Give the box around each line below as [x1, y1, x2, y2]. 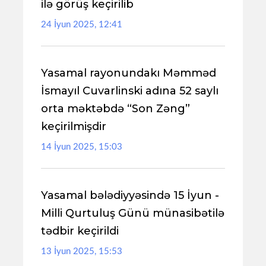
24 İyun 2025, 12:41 [41, 20, 122, 29]
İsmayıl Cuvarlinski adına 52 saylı [41, 84, 218, 97]
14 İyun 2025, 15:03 [41, 142, 122, 151]
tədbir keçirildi [41, 224, 119, 237]
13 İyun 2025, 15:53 [41, 247, 122, 256]
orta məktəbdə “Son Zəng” [41, 102, 190, 115]
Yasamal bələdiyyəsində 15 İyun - [41, 189, 219, 202]
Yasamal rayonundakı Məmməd [41, 66, 216, 80]
